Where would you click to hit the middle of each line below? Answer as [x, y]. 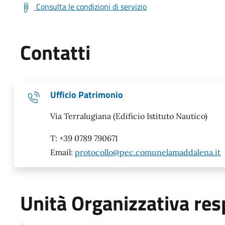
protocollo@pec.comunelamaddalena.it [148, 152]
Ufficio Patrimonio [87, 94]
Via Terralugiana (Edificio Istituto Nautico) [129, 116]
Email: [63, 152]
